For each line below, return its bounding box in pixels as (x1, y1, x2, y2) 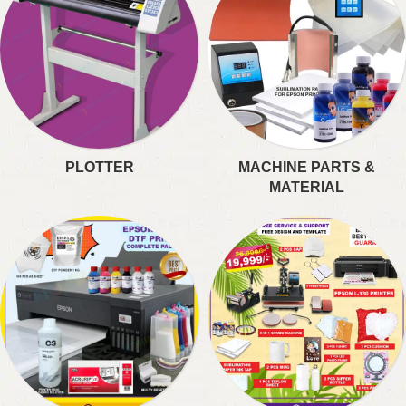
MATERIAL (269, 179, 344, 195)
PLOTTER (64, 159, 134, 175)
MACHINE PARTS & (238, 159, 375, 175)
